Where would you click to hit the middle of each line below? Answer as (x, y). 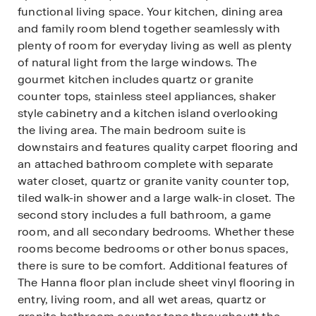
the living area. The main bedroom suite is (132, 130)
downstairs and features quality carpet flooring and (158, 147)
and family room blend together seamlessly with (149, 28)
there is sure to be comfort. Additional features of (153, 265)
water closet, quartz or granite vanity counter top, (154, 181)
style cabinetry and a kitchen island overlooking (148, 113)
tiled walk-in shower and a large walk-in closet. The (157, 197)
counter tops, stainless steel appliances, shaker (147, 96)
